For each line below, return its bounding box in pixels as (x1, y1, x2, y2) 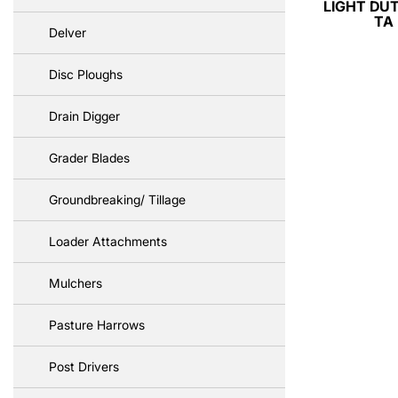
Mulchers (49, 275, 102, 291)
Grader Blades (49, 150, 130, 165)
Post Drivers (49, 359, 119, 374)
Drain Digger (49, 108, 120, 123)
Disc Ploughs (49, 67, 123, 82)
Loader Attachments (49, 234, 167, 249)
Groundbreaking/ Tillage (49, 192, 186, 207)
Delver (49, 25, 86, 40)
